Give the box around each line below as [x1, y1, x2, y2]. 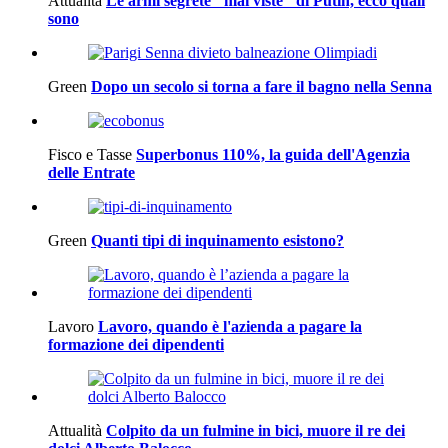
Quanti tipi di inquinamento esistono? [91, 231, 344, 249]
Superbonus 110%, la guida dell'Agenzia [136, 145, 410, 163]
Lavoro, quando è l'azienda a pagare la [98, 317, 362, 335]
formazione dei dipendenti [48, 335, 224, 353]
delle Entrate [48, 163, 135, 181]
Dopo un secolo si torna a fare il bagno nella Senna [91, 77, 432, 95]
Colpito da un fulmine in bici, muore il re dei [106, 421, 405, 439]
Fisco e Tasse [48, 145, 132, 163]
